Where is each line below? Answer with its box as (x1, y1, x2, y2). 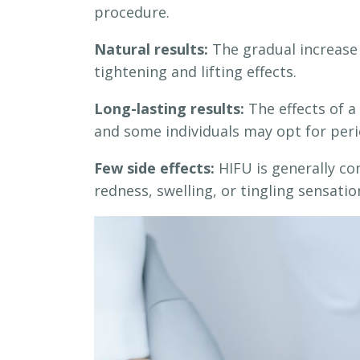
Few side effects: (94, 158, 215, 178)
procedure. (94, 2, 170, 22)
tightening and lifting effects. (94, 62, 297, 82)
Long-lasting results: (94, 99, 244, 119)
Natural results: (94, 39, 208, 59)
